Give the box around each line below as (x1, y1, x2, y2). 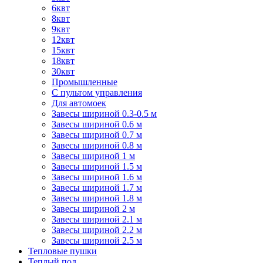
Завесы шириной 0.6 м (52, 119, 142, 130)
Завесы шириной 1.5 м (52, 161, 142, 172)
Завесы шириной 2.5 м (52, 235, 142, 246)
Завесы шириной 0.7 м (52, 130, 142, 140)
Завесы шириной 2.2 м (52, 225, 142, 235)
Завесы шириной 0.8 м (52, 140, 142, 151)
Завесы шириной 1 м (52, 151, 135, 161)
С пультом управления (52, 87, 142, 98)
